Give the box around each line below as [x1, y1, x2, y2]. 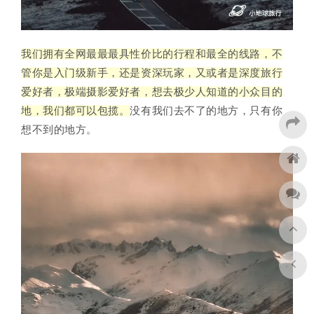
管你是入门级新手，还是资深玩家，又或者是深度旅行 [21, 67, 283, 78]
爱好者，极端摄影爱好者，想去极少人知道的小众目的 [21, 86, 283, 97]
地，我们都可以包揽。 [21, 104, 130, 116]
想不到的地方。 [21, 123, 97, 135]
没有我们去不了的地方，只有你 [130, 104, 283, 116]
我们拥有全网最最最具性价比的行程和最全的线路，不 [21, 48, 283, 60]
